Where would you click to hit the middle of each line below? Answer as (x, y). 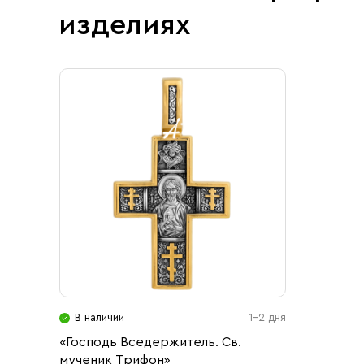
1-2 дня (268, 317)
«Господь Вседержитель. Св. (150, 342)
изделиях (125, 25)
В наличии (100, 317)
